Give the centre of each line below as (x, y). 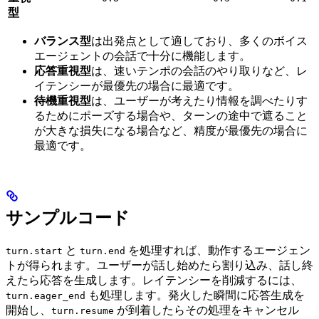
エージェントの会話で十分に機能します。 (142, 56)
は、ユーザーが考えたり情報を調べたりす (199, 101)
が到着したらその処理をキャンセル (206, 310)
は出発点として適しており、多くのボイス (199, 41)
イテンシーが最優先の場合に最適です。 (137, 86)
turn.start (34, 251)
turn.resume (83, 311)
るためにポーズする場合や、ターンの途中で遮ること (171, 116)
